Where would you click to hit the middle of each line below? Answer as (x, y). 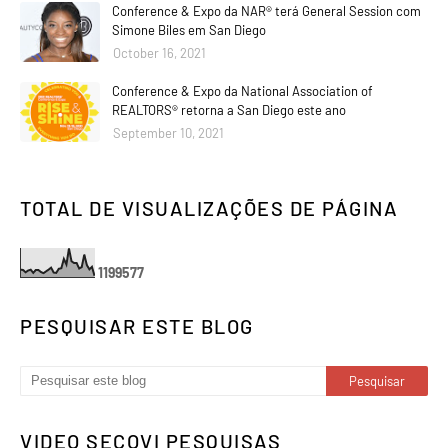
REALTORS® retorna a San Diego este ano (229, 110)
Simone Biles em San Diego (189, 30)
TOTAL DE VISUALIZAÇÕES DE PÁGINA (209, 208)
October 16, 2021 (159, 53)
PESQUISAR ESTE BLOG (137, 326)
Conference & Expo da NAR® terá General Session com (266, 11)
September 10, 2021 (168, 133)
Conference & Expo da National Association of (242, 91)
